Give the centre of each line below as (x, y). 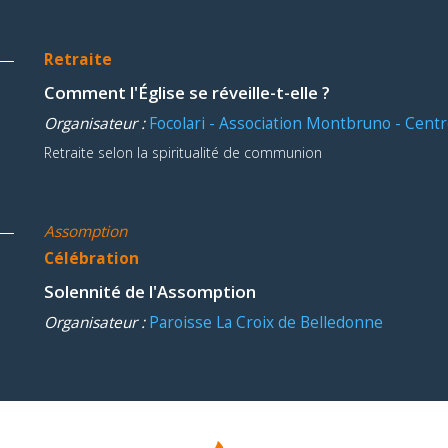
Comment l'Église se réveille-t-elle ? (187, 92)
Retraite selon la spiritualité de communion (183, 152)
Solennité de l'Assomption (150, 291)
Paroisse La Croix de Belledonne (266, 322)
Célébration (91, 258)
